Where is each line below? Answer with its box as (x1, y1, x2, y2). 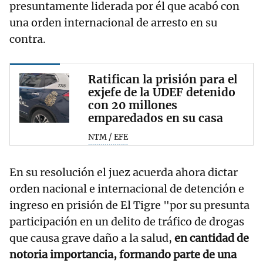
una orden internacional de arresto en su (9, 16, 217, 30)
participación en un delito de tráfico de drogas (9, 214, 244, 228)
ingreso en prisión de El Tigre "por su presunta (9, 198, 249, 212)
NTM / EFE (88, 132, 128, 143)
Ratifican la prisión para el (88, 72, 237, 87)
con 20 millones (88, 98, 177, 113)
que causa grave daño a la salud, (9, 231, 172, 245)
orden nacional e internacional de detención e (9, 181, 244, 195)
